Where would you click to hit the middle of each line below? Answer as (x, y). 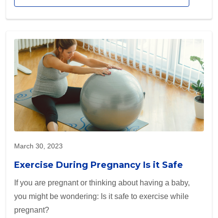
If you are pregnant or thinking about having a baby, (102, 183)
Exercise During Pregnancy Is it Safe (99, 165)
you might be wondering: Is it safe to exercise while (101, 197)
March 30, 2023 (38, 146)
